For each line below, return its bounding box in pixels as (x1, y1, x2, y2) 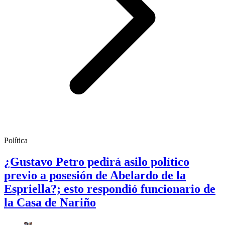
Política (4, 136, 28, 145)
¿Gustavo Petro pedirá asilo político (4, 155, 189, 169)
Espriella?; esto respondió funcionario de (4, 182, 215, 196)
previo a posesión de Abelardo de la (4, 169, 186, 182)
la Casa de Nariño (4, 196, 96, 209)
